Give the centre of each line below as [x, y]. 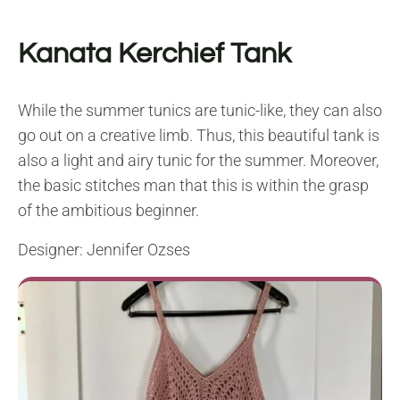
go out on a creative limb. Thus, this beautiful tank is [199, 135]
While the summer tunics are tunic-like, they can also [200, 110]
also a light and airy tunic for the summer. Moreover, [198, 160]
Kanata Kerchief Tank [154, 54]
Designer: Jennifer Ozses [104, 249]
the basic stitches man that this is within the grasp [193, 185]
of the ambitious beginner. [108, 210]
